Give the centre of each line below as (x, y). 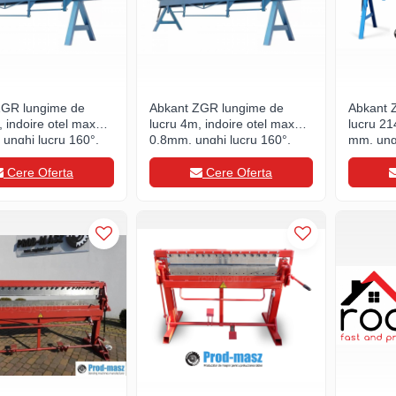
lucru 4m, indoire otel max (222, 124)
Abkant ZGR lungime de (217, 108)
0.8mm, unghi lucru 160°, (220, 140)
